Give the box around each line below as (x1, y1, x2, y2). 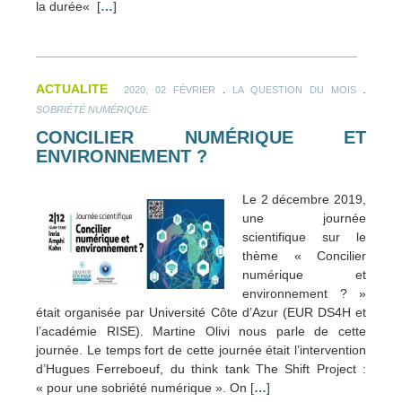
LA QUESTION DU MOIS (232, 84, 356, 96)
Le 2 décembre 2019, (242, 191, 366, 206)
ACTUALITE (36, 82, 108, 97)
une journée (242, 210, 366, 225)
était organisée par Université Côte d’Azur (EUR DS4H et (36, 304, 366, 319)
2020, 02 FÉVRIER (124, 84, 215, 96)
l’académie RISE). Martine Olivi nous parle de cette (36, 323, 366, 338)
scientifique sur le (242, 229, 366, 244)
